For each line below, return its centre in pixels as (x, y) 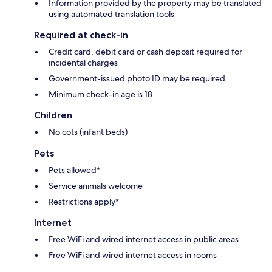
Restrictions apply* (84, 202)
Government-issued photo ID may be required (137, 79)
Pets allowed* (74, 170)
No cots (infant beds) (88, 132)
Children (53, 115)
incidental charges (83, 63)
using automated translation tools (111, 14)
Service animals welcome (96, 186)
